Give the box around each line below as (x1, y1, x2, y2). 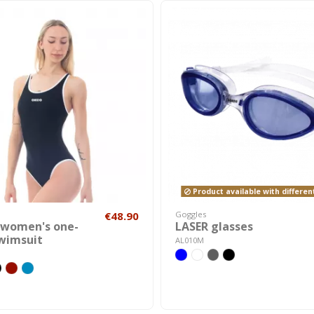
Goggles (175, 208, 206, 219)
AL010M (175, 235, 204, 246)
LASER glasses (175, 219, 253, 235)
